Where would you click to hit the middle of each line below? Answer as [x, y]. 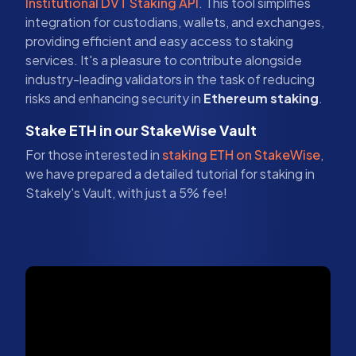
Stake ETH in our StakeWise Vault [141, 130]
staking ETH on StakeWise [241, 154]
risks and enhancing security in [114, 98]
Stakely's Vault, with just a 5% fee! [126, 192]
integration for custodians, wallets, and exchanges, [175, 21]
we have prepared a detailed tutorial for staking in [170, 173]
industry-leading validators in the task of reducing [170, 79]
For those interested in [94, 154]
